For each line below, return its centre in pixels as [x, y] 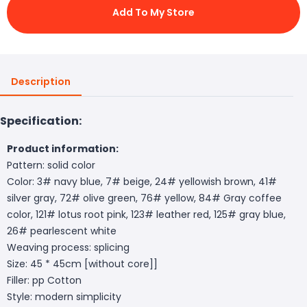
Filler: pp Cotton [44, 280]
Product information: [63, 148]
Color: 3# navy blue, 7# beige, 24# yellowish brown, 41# [142, 181]
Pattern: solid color [51, 165]
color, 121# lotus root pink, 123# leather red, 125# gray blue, [146, 214]
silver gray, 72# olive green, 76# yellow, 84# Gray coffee [144, 198]
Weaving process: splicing [68, 247]
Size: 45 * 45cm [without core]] [82, 263]
